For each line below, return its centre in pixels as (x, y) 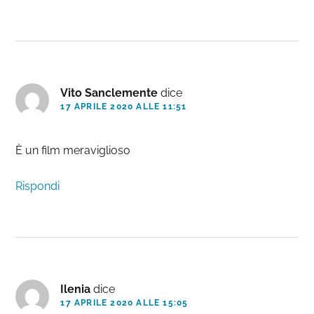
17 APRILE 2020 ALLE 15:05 (124, 303)
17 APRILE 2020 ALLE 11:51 (124, 107)
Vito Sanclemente (109, 93)
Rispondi (38, 186)
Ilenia (76, 289)
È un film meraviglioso (73, 151)
